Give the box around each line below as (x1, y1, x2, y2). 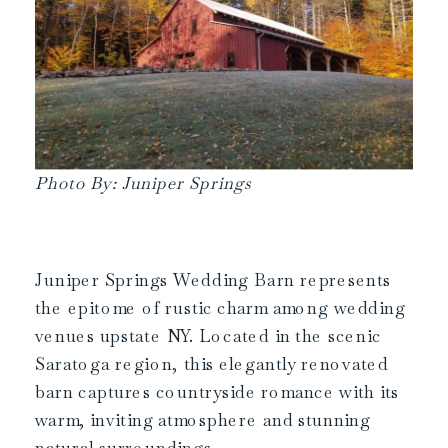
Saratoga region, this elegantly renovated (35, 352, 389, 375)
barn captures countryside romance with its (35, 380, 400, 403)
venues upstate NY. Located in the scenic (35, 324, 381, 347)
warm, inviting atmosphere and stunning (35, 408, 371, 431)
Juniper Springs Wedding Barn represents (35, 268, 392, 291)
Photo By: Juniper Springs (35, 171, 252, 195)
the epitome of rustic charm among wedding (35, 296, 406, 319)
